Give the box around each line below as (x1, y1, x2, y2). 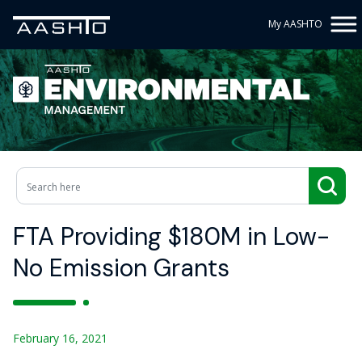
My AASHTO (268, 17, 322, 31)
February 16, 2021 (13, 330, 107, 346)
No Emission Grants (13, 252, 229, 284)
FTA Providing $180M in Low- (13, 221, 330, 252)
